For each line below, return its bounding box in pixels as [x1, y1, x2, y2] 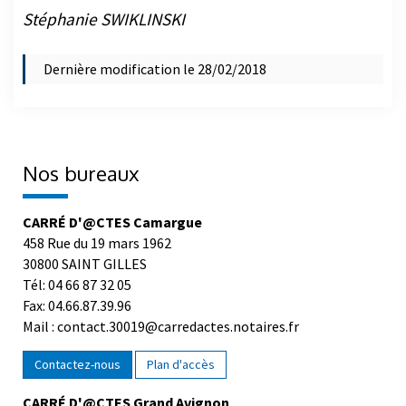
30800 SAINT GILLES [23, 255, 147, 274]
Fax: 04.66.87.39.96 [23, 296, 131, 315]
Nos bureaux [23, 160, 140, 187]
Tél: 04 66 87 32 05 [23, 275, 131, 295]
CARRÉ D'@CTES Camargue [23, 213, 202, 232]
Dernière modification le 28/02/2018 [43, 60, 266, 79]
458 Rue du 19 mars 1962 [23, 234, 171, 253]
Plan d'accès [147, 356, 215, 373]
